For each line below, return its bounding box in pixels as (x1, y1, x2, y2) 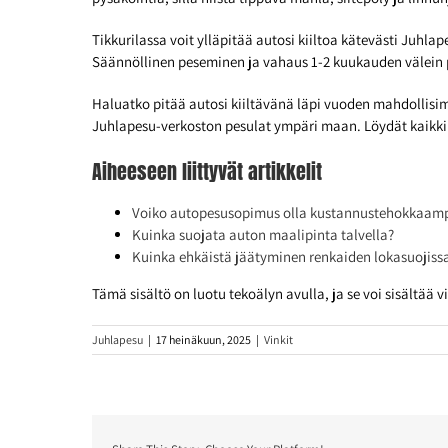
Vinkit (264, 332, 293, 348)
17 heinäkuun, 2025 (156, 332, 251, 348)
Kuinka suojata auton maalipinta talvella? (132, 225, 394, 245)
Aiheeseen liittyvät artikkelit (92, 156, 322, 188)
